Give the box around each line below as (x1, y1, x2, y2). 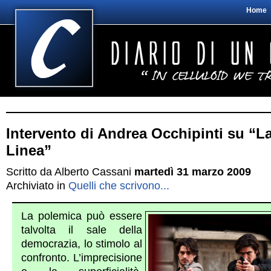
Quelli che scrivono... (68, 180, 169, 192)
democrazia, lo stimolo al (21, 238, 142, 250)
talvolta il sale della (21, 224, 142, 236)
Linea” (6, 142, 51, 158)
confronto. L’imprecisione (21, 252, 142, 264)
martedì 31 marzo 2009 (134, 166, 251, 178)
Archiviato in (6, 180, 68, 192)
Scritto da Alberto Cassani (6, 166, 134, 178)
